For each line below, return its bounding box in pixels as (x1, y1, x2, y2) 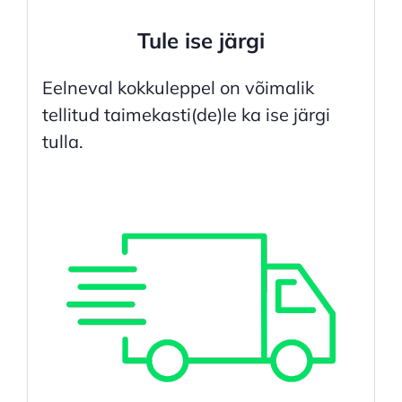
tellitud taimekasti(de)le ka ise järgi (41, 103, 330, 127)
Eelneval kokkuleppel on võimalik (41, 76, 314, 100)
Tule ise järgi (137, 27, 265, 55)
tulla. (41, 130, 83, 153)
